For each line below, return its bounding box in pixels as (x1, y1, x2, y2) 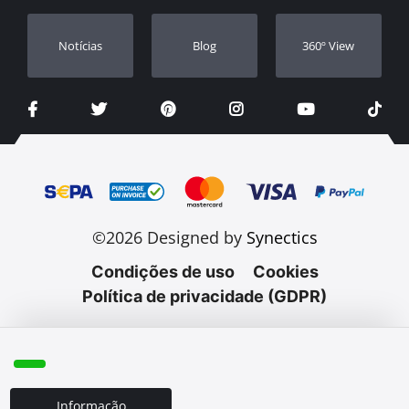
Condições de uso (90, 261, 235, 281)
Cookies (252, 261, 319, 281)
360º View (302, 37, 355, 54)
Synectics (246, 225, 318, 248)
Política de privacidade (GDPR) (82, 286, 327, 306)
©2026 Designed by (91, 225, 246, 248)
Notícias (58, 37, 103, 54)
